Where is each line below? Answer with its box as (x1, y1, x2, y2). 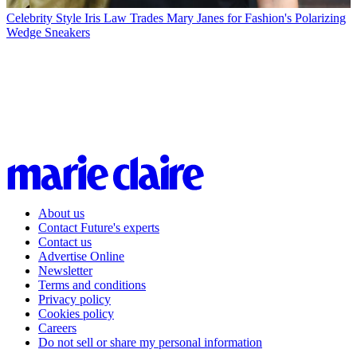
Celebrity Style (6, 11, 81, 25)
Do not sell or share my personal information (38, 335, 262, 350)
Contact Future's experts (38, 221, 159, 235)
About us (38, 206, 84, 221)
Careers (38, 321, 76, 335)
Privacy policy (38, 292, 111, 307)
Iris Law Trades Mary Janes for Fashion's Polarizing (84, 11, 346, 25)
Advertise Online (38, 249, 124, 264)
